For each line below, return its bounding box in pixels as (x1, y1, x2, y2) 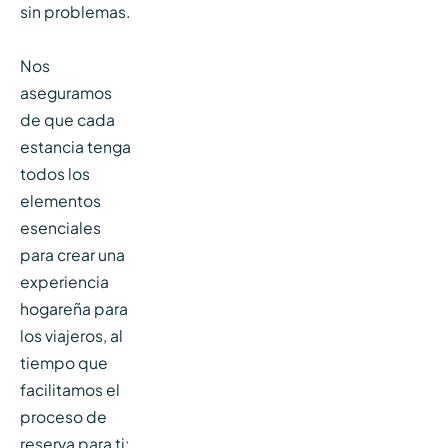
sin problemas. (19, 2, 131, 22)
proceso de (19, 407, 107, 427)
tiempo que (19, 353, 108, 373)
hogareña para (19, 299, 128, 319)
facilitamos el (19, 380, 120, 400)
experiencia (19, 272, 109, 292)
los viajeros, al (19, 326, 123, 346)
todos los (19, 164, 90, 184)
